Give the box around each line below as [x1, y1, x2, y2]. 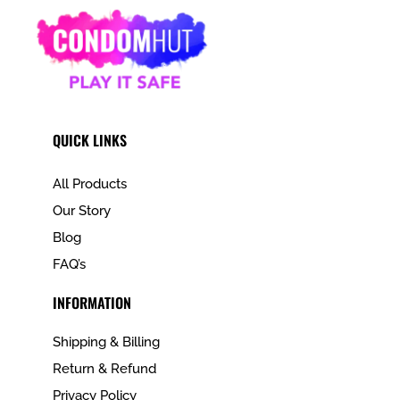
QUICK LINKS [52, 129, 127, 152]
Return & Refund [52, 361, 156, 378]
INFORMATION [52, 292, 131, 314]
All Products [52, 176, 127, 193]
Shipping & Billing [52, 334, 160, 351]
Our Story [52, 203, 111, 220]
